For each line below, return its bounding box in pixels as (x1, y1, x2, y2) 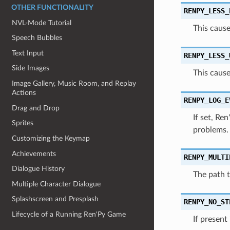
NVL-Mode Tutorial (12, 18, 72, 27)
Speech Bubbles (12, 34, 63, 42)
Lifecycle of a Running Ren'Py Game (12, 210, 126, 218)
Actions (12, 89, 36, 97)
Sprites (12, 119, 34, 127)
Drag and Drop (12, 104, 60, 112)
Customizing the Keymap (12, 134, 90, 142)
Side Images (12, 64, 50, 72)
